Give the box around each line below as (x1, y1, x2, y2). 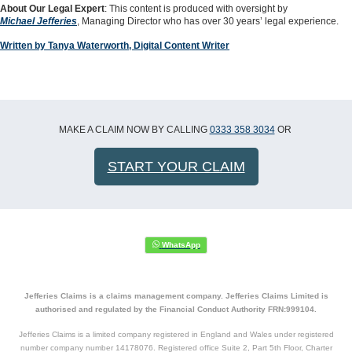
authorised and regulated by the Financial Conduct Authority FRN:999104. (35, 305, 317, 313)
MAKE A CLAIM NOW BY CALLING (58, 124, 210, 135)
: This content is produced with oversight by (104, 3, 288, 14)
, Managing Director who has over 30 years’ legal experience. (77, 16, 339, 27)
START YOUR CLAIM (107, 159, 245, 174)
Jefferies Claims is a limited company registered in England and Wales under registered (18, 330, 334, 339)
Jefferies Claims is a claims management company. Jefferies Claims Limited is (24, 291, 328, 300)
